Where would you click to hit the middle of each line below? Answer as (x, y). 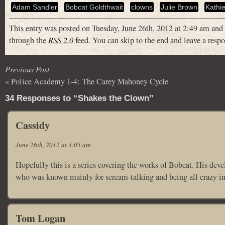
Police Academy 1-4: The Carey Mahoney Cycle (90, 81)
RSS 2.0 (61, 40)
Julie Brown (179, 7)
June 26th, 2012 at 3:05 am (53, 144)
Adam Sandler (35, 7)
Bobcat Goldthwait (94, 7)
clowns (142, 7)
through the (29, 40)
